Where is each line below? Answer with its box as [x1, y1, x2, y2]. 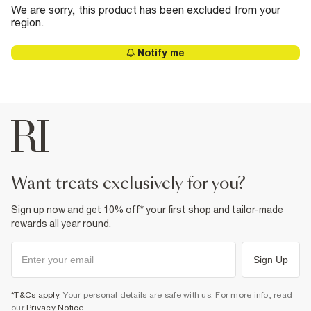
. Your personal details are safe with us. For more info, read [58, 290, 292, 300]
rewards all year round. [11, 218, 111, 229]
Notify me [137, 47, 185, 58]
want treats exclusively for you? [27, 176, 246, 192]
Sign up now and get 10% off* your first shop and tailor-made [11, 204, 283, 215]
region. [11, 16, 44, 28]
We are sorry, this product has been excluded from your [11, 3, 280, 16]
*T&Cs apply [11, 290, 59, 300]
